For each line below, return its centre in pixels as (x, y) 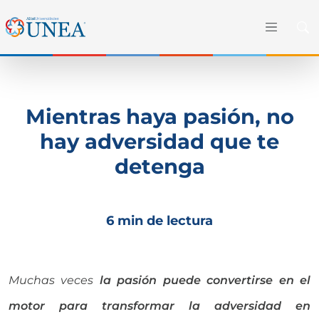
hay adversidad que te (159, 141)
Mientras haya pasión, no (159, 116)
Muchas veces (54, 280)
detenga (159, 166)
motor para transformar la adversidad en (159, 305)
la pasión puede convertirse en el (205, 280)
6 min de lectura (159, 220)
